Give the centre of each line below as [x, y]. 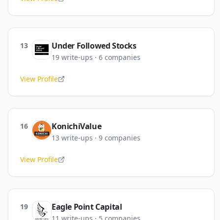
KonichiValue [77, 126]
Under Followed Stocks [94, 46]
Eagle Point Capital [87, 207]
